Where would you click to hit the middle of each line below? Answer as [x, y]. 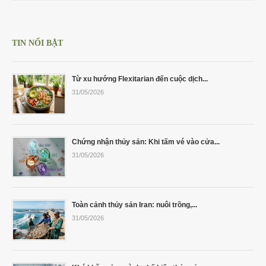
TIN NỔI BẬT [37, 43]
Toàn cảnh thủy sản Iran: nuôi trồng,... [134, 205]
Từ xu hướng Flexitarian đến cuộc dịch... [140, 79]
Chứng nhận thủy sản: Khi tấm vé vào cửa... [146, 142]
